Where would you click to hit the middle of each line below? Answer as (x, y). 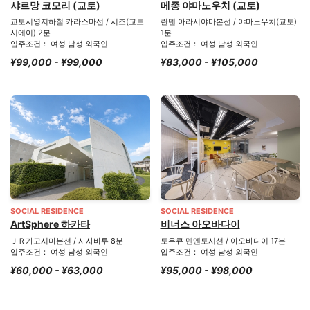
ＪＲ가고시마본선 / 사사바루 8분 (67, 240)
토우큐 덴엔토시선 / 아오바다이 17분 (223, 240)
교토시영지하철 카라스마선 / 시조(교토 (77, 22)
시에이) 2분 (30, 33)
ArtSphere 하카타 (50, 224)
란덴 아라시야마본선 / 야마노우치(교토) (228, 22)
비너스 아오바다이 (200, 224)
